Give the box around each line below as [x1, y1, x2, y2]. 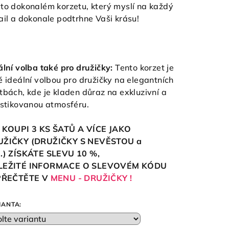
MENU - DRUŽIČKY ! [50, 173, 132, 183]
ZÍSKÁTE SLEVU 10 [6, 148, 90, 158]
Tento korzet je [112, 62, 174, 73]
